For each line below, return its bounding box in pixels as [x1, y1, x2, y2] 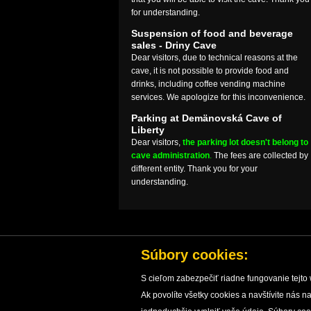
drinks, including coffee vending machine [131, 79, 285, 89]
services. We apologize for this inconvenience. [131, 92, 305, 102]
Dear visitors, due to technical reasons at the [131, 53, 298, 62]
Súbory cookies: [140, 247, 249, 262]
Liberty [131, 124, 165, 135]
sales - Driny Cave [131, 40, 217, 51]
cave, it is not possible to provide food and [131, 66, 289, 76]
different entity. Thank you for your [131, 164, 258, 174]
